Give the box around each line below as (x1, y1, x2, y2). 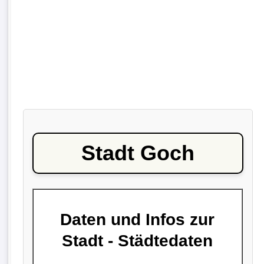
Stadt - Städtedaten (62, 231, 213, 250)
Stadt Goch (81, 141, 194, 166)
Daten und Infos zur (60, 210, 215, 229)
